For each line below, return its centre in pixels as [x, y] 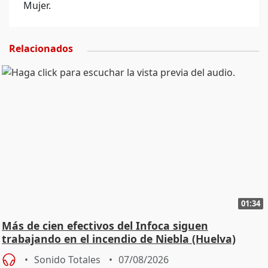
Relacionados [41, 48]
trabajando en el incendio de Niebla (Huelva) [119, 238]
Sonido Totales [67, 259]
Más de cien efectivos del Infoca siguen [105, 225]
